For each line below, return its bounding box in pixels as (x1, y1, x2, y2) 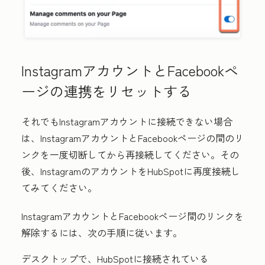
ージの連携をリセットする (21, 80, 192, 102)
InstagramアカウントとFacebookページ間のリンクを (21, 209, 244, 224)
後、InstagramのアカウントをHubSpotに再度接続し (21, 164, 240, 179)
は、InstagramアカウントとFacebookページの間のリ (21, 131, 244, 146)
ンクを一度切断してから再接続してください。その (21, 147, 239, 162)
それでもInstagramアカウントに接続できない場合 (21, 114, 232, 129)
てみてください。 (21, 180, 99, 195)
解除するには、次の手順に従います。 (21, 225, 182, 240)
